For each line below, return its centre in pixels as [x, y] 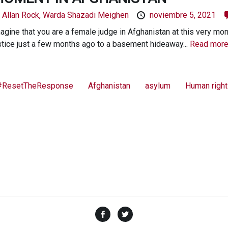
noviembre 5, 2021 [182, 15]
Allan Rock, [22, 15]
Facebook [130, 212]
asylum [158, 85]
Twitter [147, 212]
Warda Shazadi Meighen [87, 15]
